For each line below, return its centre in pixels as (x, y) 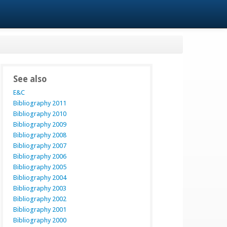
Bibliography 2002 (40, 199)
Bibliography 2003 (40, 188)
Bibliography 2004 (40, 178)
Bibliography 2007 (40, 146)
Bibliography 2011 (40, 103)
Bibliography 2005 (40, 167)
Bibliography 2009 (40, 124)
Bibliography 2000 (40, 220)
